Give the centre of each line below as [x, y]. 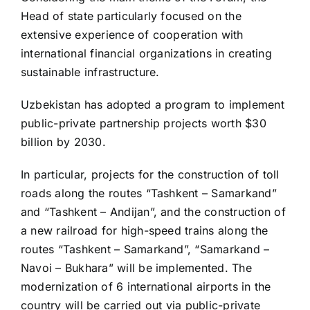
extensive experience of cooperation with [132, 34]
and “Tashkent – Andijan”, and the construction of [153, 211]
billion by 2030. [63, 142]
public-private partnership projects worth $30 [143, 123]
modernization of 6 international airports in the [146, 286]
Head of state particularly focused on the [131, 16]
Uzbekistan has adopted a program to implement [152, 104]
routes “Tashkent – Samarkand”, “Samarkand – [145, 249]
